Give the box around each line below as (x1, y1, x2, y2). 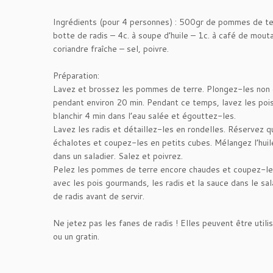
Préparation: (53, 69, 99, 82)
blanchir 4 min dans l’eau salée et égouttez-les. (53, 110, 236, 122)
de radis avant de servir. (53, 190, 144, 202)
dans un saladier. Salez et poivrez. (53, 150, 183, 162)
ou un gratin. (53, 230, 99, 243)
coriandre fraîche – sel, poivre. (53, 43, 169, 55)
